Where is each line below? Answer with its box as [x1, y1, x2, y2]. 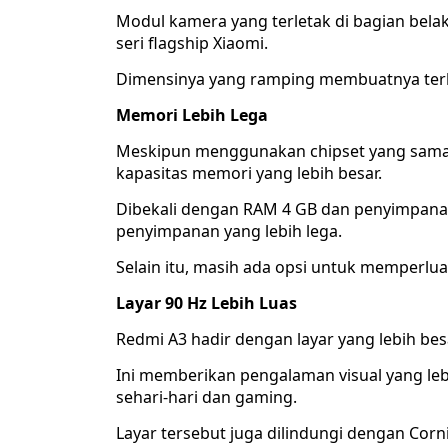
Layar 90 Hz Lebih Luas [116, 292, 297, 315]
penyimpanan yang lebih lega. [116, 220, 342, 243]
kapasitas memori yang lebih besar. [116, 162, 382, 185]
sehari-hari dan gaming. [116, 386, 297, 409]
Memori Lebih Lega [116, 104, 268, 127]
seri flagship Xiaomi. [116, 32, 268, 55]
